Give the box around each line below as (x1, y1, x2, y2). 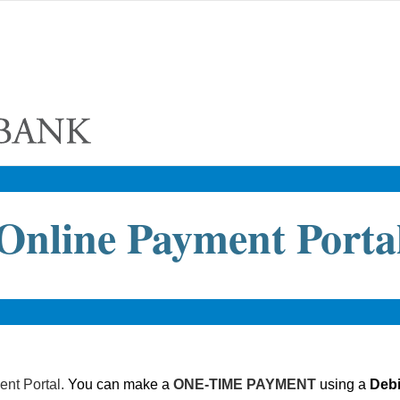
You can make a (68, 377, 173, 392)
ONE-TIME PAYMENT (173, 377, 320, 392)
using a (320, 377, 370, 392)
